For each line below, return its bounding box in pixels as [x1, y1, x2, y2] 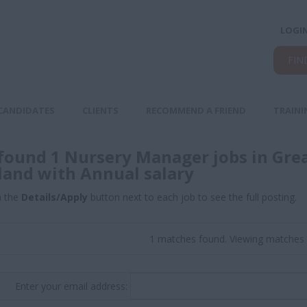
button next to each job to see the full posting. [88, 191, 297, 204]
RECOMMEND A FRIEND [146, 104, 246, 116]
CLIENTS [82, 104, 119, 116]
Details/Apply [21, 191, 88, 204]
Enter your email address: [15, 280, 131, 293]
